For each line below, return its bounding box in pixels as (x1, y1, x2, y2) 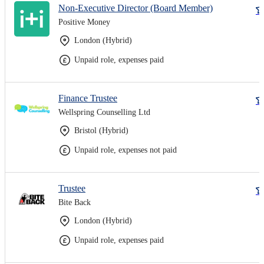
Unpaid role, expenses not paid (74, 145, 177, 154)
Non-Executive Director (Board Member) (58, 2, 213, 13)
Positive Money (58, 17, 110, 27)
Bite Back (58, 197, 91, 207)
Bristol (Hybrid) (74, 126, 128, 135)
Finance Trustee (58, 93, 117, 103)
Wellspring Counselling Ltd (58, 107, 150, 117)
